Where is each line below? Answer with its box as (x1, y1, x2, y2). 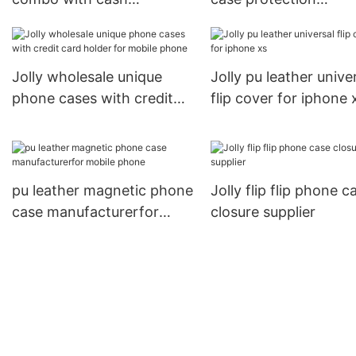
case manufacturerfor (12, 203, 159, 221)
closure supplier (210, 203, 315, 221)
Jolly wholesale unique (12, 68, 162, 86)
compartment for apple (12, 12, 169, 29)
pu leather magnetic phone (12, 182, 193, 199)
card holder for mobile (12, 111, 161, 129)
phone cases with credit (12, 90, 173, 107)
